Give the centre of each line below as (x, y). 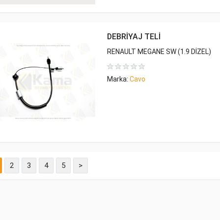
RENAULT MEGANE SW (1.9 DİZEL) (159, 52)
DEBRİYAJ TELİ (134, 37)
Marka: (118, 79)
